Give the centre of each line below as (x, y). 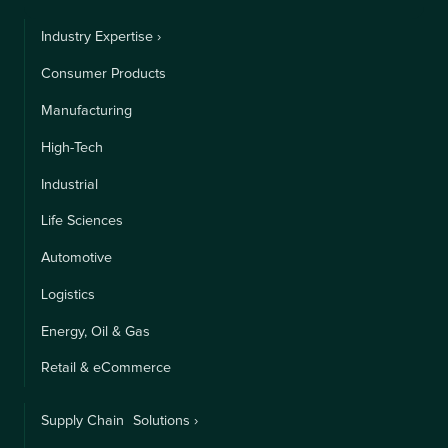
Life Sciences (82, 221)
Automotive (76, 258)
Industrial (69, 184)
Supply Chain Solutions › (119, 421)
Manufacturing (86, 110)
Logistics (68, 294)
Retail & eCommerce (106, 368)
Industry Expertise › (101, 37)
